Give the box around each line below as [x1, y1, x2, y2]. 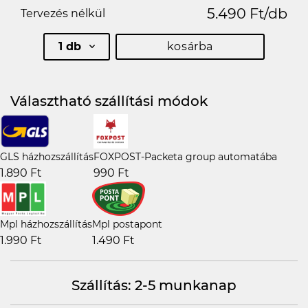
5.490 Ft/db [207, 5, 287, 23]
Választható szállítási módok [10, 92, 208, 109]
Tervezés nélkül [21, 7, 105, 21]
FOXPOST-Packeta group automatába [93, 150, 277, 163]
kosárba [166, 40, 213, 54]
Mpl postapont [92, 217, 162, 230]
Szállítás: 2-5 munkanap [71, 276, 236, 294]
